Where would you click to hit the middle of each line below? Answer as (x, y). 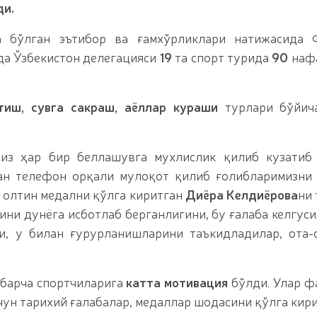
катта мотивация (177, 282)
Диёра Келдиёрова (242, 194)
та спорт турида (222, 57)
